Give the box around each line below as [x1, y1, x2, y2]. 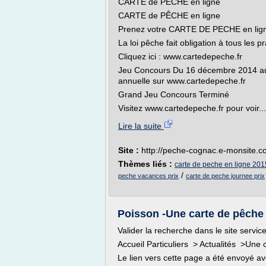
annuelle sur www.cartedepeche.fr [118, 76, 246, 85]
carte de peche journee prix [186, 172, 265, 179]
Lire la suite [118, 121, 164, 131]
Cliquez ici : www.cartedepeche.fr [118, 52, 249, 61]
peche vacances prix [118, 172, 179, 179]
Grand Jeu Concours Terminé [118, 90, 229, 99]
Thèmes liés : [118, 159, 175, 169]
